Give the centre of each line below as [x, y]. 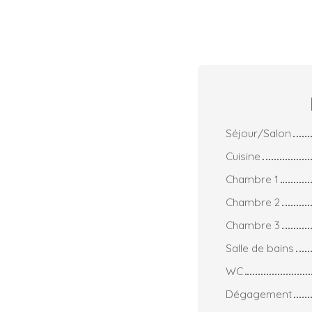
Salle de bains [260, 248]
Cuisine [243, 156]
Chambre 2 [253, 202]
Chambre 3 [253, 225]
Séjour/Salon [258, 133]
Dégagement [259, 294]
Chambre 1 [252, 179]
